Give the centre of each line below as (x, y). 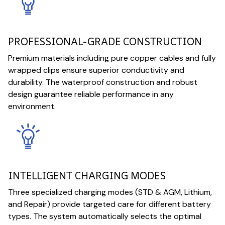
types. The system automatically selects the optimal (105, 216)
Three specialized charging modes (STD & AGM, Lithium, (110, 192)
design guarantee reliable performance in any (91, 94)
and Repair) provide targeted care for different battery (109, 204)
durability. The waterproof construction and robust (103, 82)
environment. (32, 106)
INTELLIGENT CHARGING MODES (87, 175)
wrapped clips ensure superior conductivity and (96, 70)
